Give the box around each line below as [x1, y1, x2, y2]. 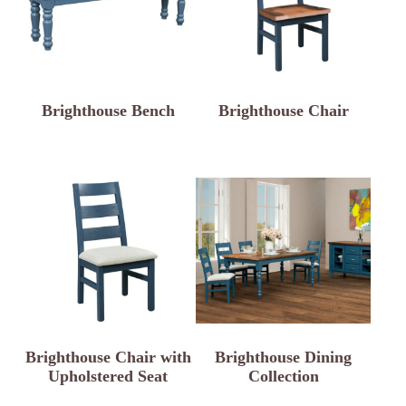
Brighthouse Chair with [24, 348, 191, 367]
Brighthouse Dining [215, 348, 353, 367]
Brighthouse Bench [41, 101, 175, 121]
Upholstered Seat [48, 367, 169, 386]
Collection [247, 367, 319, 386]
